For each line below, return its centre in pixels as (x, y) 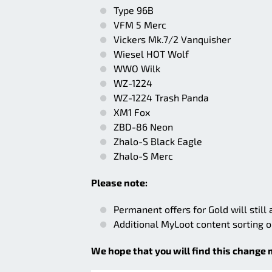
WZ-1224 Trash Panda (161, 97)
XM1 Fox (132, 112)
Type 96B (134, 10)
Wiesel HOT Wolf (151, 54)
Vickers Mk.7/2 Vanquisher (172, 39)
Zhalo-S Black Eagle (158, 141)
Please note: (119, 182)
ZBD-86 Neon (143, 127)
